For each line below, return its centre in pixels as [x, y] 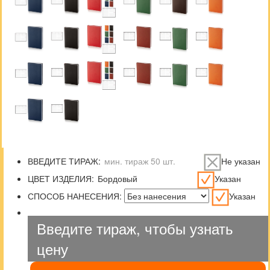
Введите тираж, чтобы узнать [135, 228]
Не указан [241, 161]
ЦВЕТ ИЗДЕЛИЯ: [61, 179]
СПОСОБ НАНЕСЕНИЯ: [75, 196]
